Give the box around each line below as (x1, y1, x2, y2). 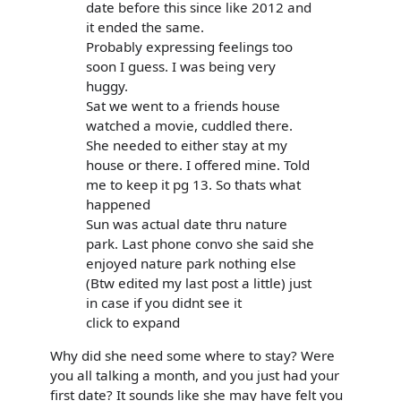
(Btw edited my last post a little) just (86, 274, 311, 293)
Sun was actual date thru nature (86, 215, 287, 234)
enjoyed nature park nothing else (86, 254, 296, 273)
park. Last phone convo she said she (86, 235, 314, 253)
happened (86, 195, 150, 214)
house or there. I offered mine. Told (86, 156, 310, 175)
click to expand (86, 313, 180, 332)
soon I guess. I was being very (86, 57, 276, 76)
